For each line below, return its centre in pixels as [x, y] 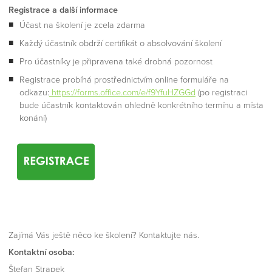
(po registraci [221, 93]
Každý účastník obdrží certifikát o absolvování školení [121, 44]
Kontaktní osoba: [42, 253]
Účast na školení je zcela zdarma [82, 25]
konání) [33, 118]
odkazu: [34, 93]
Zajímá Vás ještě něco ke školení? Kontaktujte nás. [104, 236]
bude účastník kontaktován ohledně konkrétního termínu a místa [141, 106]
